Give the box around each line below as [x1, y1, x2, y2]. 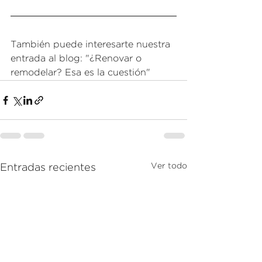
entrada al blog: [11, 54, 85, 63]
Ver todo [151, 163, 187, 170]
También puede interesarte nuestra [11, 40, 173, 49]
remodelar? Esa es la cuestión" [11, 68, 150, 77]
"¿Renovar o [85, 54, 144, 63]
